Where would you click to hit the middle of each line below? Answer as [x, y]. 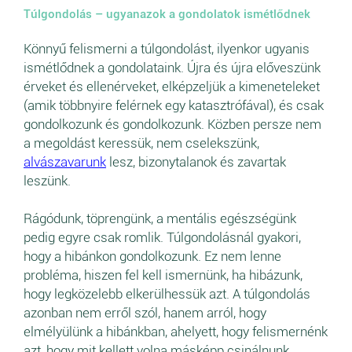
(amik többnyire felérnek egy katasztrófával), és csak [174, 106]
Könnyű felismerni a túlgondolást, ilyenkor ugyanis [167, 49]
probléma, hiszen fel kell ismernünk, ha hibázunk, [163, 275]
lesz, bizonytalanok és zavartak [196, 162]
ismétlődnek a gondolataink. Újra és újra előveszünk [172, 68]
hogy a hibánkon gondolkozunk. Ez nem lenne [152, 257]
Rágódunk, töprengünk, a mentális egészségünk [160, 219]
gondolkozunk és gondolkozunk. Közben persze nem [172, 125]
